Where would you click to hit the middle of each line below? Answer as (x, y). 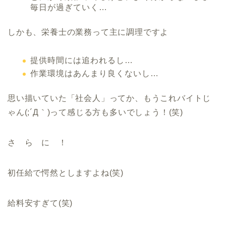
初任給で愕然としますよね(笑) (66, 173)
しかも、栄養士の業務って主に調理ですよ (88, 32)
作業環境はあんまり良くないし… (95, 74)
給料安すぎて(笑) (40, 203)
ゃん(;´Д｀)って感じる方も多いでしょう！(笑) (95, 112)
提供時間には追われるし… (82, 60)
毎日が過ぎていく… (69, 7)
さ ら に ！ (37, 143)
